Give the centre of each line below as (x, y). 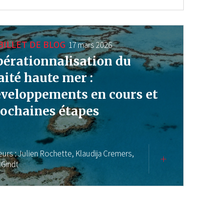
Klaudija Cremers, (105, 154)
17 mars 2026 (91, 45)
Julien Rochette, (46, 154)
